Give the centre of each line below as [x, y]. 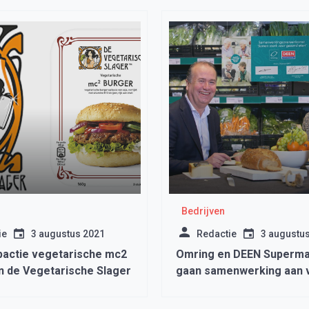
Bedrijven [203, 211]
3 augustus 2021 [68, 234]
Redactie [217, 234]
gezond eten [209, 287]
